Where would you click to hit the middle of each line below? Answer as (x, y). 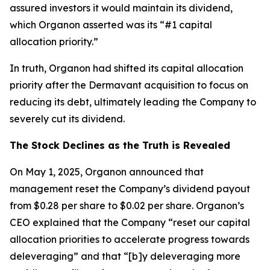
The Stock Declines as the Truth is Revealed (120, 145)
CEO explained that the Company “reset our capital (130, 222)
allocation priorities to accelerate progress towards (130, 239)
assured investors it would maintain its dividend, (121, 8)
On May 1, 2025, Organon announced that (107, 172)
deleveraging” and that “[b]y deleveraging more (125, 256)
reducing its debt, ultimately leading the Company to (133, 102)
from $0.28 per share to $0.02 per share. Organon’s (127, 206)
